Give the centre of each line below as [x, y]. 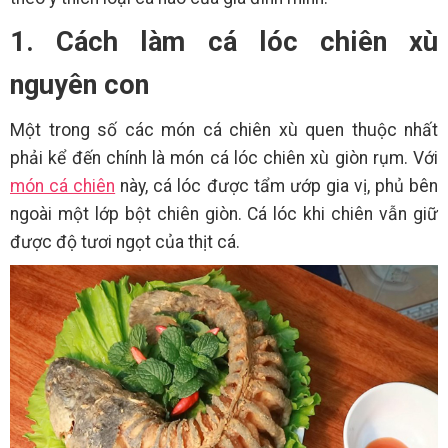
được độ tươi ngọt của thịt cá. [125, 242]
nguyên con [79, 85]
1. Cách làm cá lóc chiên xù [224, 42]
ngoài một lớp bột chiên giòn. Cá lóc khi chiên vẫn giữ [224, 214]
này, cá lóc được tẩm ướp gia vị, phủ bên [277, 186]
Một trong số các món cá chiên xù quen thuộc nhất [224, 130]
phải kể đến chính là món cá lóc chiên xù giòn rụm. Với [224, 158]
